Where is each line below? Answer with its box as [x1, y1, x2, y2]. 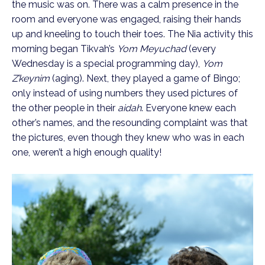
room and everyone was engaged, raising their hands [12, 14, 241, 25]
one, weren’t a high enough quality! [12, 147, 161, 159]
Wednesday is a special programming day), [12, 58, 202, 70]
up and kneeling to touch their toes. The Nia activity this [12, 28, 253, 40]
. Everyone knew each [141, 102, 236, 114]
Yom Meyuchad [117, 43, 186, 55]
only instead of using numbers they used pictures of [12, 88, 238, 99]
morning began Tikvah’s [12, 43, 117, 55]
